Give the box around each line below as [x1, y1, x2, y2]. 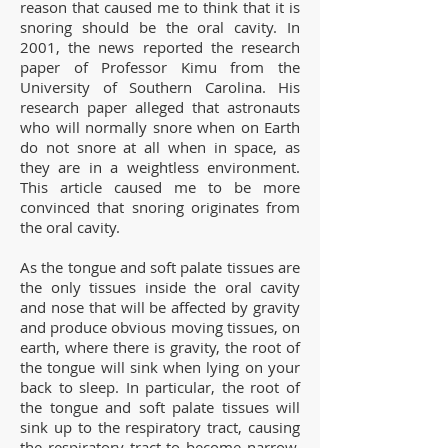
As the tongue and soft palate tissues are [20, 256, 300, 277]
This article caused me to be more [20, 176, 300, 197]
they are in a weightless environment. [20, 156, 300, 177]
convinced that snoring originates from [20, 196, 300, 217]
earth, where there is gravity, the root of [20, 336, 300, 357]
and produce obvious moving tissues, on [20, 316, 300, 337]
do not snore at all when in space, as [20, 136, 300, 157]
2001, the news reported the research [20, 36, 300, 57]
